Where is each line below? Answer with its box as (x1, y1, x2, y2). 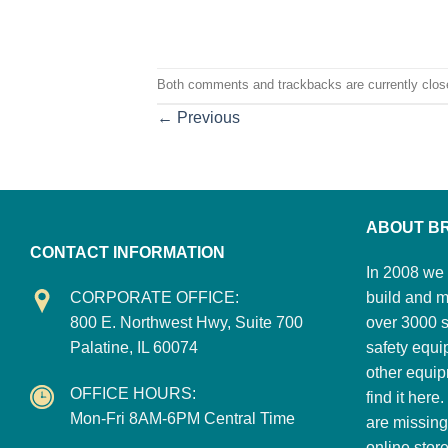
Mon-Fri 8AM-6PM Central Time (70, 410, 295, 428)
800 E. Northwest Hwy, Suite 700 (70, 314, 303, 332)
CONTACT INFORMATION (30, 243, 225, 261)
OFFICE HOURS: (70, 385, 196, 403)
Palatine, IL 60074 (70, 339, 198, 357)
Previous (173, 108, 240, 126)
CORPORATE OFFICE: (70, 289, 239, 307)
